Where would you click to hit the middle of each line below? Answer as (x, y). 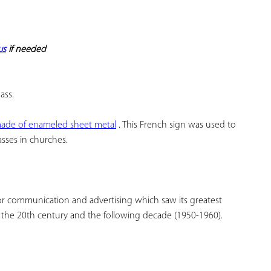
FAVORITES (221, 27)
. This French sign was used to (176, 126)
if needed (26, 50)
